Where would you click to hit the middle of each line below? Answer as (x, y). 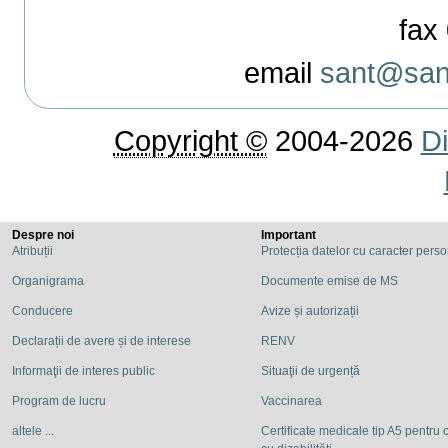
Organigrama (48, 281)
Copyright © (190, 141)
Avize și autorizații (310, 311)
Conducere (42, 311)
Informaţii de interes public (83, 371)
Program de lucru (59, 401)
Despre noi (43, 235)
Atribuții (32, 251)
